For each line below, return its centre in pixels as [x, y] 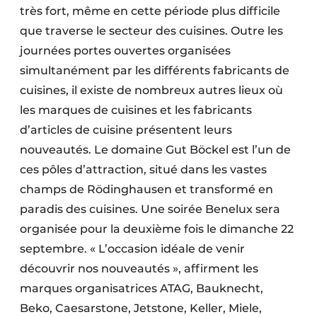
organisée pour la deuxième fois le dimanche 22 [157, 229]
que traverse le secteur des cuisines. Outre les [151, 31]
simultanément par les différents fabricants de [155, 71]
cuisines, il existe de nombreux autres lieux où [151, 91]
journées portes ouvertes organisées [125, 51]
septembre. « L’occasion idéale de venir [132, 249]
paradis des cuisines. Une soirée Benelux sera [150, 209]
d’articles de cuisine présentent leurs [126, 130]
